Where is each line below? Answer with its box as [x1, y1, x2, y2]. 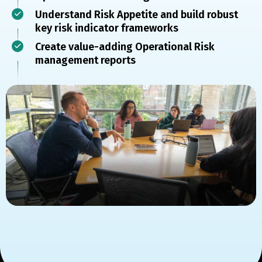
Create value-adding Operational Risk [35, 40, 215, 53]
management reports [35, 54, 136, 67]
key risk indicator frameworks [35, 22, 178, 35]
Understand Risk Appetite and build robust [35, 8, 238, 21]
